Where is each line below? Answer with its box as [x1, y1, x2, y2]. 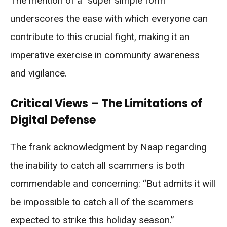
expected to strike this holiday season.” [10, 214, 174, 226]
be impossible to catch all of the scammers [10, 196, 193, 208]
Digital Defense [10, 111, 96, 128]
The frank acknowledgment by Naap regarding [10, 141, 207, 153]
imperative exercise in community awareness [10, 49, 200, 61]
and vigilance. [10, 67, 67, 79]
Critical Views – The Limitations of [10, 95, 202, 111]
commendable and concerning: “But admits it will [10, 177, 215, 190]
